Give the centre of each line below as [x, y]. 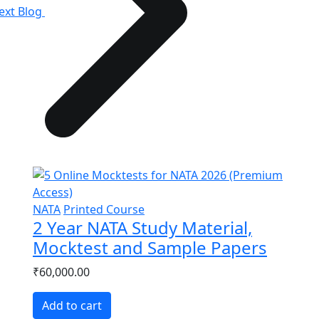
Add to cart [72, 305]
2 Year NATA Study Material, [142, 227]
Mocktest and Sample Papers [150, 247]
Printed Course [104, 209]
